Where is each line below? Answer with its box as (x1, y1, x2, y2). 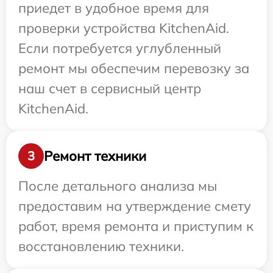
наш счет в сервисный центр (18, 80, 201, 97)
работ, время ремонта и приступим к (18, 218, 253, 235)
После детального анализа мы (18, 177, 217, 194)
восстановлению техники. (18, 238, 184, 255)
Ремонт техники (44, 147, 146, 165)
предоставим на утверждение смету (18, 197, 251, 214)
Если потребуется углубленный (18, 40, 221, 57)
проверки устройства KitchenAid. (18, 19, 229, 37)
